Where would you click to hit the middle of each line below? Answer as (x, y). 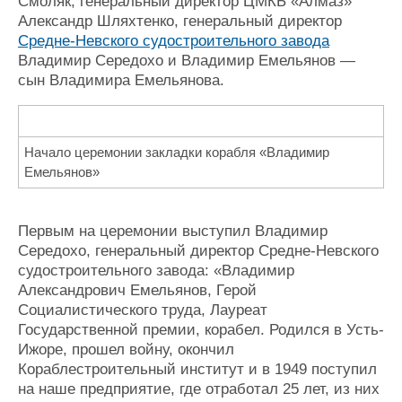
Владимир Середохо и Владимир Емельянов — (187, 61)
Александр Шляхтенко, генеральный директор (180, 22)
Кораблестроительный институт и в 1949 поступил (197, 369)
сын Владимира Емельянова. (121, 81)
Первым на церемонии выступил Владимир (173, 231)
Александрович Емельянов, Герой (137, 290)
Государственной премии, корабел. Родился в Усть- (201, 329)
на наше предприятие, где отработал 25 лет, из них (199, 389)
